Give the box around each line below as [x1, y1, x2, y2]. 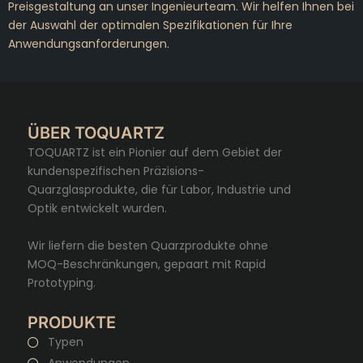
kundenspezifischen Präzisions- [28, 162, 204, 179]
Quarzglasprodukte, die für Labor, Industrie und [28, 181, 291, 198]
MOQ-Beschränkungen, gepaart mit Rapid [28, 255, 266, 272]
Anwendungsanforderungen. [8, 36, 169, 52]
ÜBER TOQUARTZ [28, 122, 164, 143]
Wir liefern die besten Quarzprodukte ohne [28, 237, 268, 254]
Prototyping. [28, 274, 96, 291]
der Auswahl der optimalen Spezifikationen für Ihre [8, 17, 293, 33]
